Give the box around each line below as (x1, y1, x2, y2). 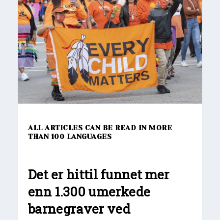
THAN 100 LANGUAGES (28, 132, 112, 140)
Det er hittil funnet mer (28, 165, 170, 183)
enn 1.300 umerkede (28, 183, 151, 200)
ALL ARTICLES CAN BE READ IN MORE (28, 123, 172, 132)
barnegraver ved (28, 200, 131, 217)
